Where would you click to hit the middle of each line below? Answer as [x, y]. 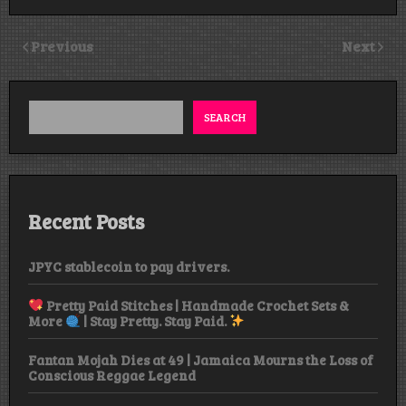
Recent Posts [86, 222]
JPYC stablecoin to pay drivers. [129, 266]
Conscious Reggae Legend [112, 375]
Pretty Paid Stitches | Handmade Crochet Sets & [197, 305]
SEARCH [225, 117]
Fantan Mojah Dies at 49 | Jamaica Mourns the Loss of [201, 359]
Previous [62, 45]
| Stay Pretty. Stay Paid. [155, 320]
